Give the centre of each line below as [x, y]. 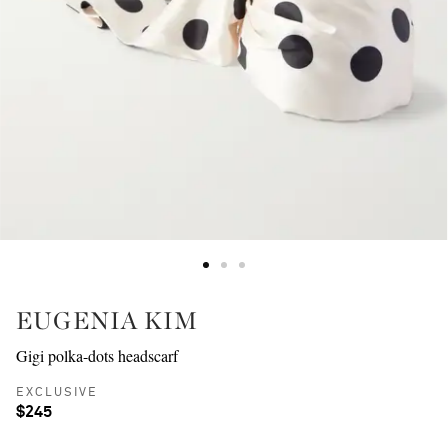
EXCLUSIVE [57, 392]
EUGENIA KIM [107, 320]
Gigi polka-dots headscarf [97, 355]
